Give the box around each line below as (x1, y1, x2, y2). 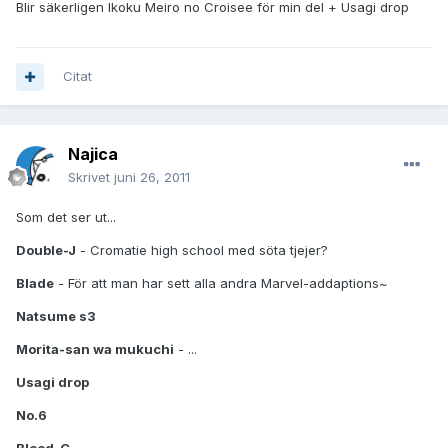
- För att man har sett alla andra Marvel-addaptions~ (54, 275, 388, 292)
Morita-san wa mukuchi (16, 341, 174, 358)
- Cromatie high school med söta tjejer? (76, 242, 328, 259)
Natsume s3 (16, 308, 96, 325)
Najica (68, 144, 118, 165)
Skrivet (68, 169, 114, 186)
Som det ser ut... (16, 209, 116, 226)
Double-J (16, 242, 76, 259)
